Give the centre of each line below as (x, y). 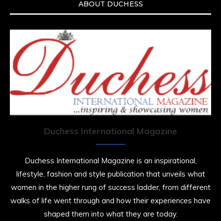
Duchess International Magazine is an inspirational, (110, 161)
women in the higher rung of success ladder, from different (110, 187)
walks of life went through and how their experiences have (110, 201)
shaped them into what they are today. (110, 214)
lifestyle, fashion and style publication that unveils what (110, 174)
